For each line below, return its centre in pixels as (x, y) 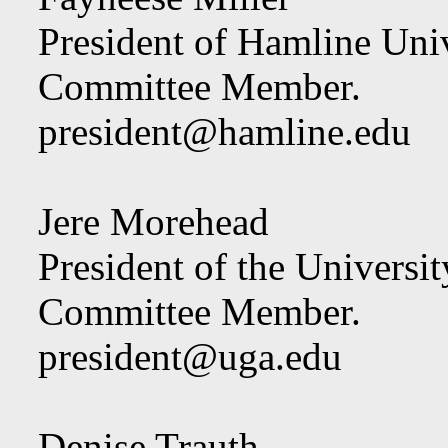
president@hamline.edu (224, 131)
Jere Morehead (153, 221)
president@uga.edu (190, 356)
